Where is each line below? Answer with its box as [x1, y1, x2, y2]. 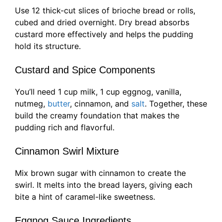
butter [48, 99, 70, 109]
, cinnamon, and [70, 99, 131, 109]
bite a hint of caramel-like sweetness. [15, 192, 155, 202]
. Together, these [145, 99, 207, 109]
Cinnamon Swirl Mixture [15, 146, 119, 157]
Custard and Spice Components [15, 64, 155, 76]
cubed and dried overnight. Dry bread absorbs [15, 17, 189, 28]
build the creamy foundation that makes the [15, 111, 179, 121]
